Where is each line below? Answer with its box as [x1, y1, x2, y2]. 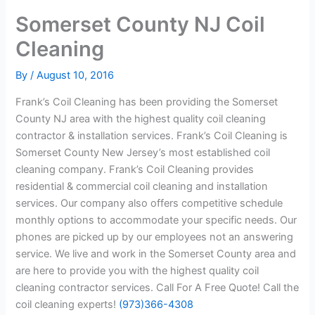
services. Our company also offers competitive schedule [15, 196, 283, 210]
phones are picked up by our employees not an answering [15, 230, 294, 243]
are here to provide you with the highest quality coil [15, 264, 259, 277]
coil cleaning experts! [15, 297, 120, 311]
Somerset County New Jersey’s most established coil [15, 146, 271, 159]
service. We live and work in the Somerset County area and [15, 247, 297, 260]
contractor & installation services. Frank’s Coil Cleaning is [15, 129, 288, 142]
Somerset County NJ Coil [15, 12, 266, 37]
